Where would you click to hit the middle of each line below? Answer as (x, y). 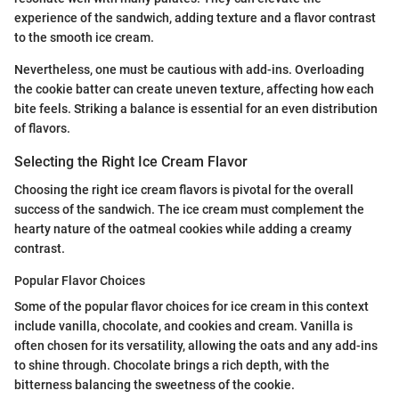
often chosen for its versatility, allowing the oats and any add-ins (196, 346)
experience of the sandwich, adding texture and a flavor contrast (195, 18)
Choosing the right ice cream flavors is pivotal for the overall (184, 190)
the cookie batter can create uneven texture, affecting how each (194, 90)
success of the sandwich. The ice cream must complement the (189, 210)
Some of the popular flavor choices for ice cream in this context (191, 307)
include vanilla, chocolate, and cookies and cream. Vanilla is (183, 326)
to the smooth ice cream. (84, 38)
